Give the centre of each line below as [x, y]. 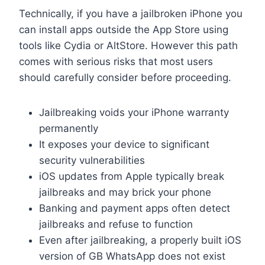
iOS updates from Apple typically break [132, 176]
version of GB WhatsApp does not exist [132, 256]
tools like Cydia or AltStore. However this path [128, 45]
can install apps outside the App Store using [124, 29]
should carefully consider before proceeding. [125, 77]
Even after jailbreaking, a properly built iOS [140, 240]
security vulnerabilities [92, 160]
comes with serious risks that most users [116, 61]
